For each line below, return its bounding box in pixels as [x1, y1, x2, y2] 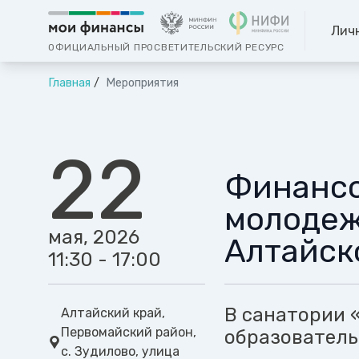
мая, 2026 [48, 226, 139, 249]
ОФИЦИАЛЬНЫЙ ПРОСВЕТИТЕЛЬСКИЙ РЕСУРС [48, 42, 284, 54]
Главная [48, 76, 91, 91]
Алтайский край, [61, 305, 165, 321]
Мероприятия [103, 76, 179, 91]
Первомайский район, [61, 325, 196, 341]
